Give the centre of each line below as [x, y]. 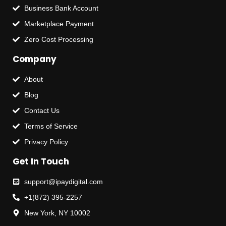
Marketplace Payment [59, 24]
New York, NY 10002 [57, 213]
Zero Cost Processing [59, 40]
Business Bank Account [61, 8]
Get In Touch [41, 162]
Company [35, 59]
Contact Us [42, 111]
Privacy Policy [46, 142]
